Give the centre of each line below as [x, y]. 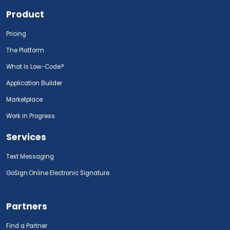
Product [25, 14]
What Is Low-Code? [35, 66]
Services [26, 137]
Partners [27, 206]
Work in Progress [31, 116]
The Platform [25, 50]
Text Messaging [30, 156]
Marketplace [24, 99]
